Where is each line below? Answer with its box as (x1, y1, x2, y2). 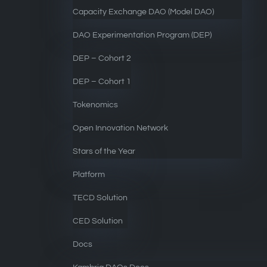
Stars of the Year (73, 147, 136, 156)
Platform (73, 170, 105, 179)
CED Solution (73, 217, 123, 225)
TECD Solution (73, 194, 128, 202)
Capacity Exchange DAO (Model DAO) (73, 8, 215, 16)
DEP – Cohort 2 (73, 54, 132, 63)
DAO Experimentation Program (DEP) (73, 31, 212, 39)
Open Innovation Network (73, 124, 169, 132)
